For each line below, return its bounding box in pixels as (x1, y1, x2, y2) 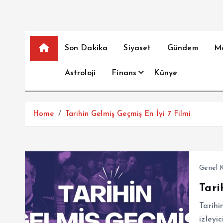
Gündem (167, 44, 198, 52)
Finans (111, 69, 137, 77)
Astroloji (64, 69, 96, 77)
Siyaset (123, 44, 151, 52)
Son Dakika (64, 44, 108, 52)
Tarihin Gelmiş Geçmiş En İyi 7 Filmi (65, 111, 191, 118)
